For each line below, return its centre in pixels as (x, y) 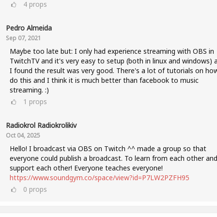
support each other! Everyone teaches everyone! (86, 168)
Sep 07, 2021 (23, 38)
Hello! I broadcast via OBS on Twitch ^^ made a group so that (108, 148)
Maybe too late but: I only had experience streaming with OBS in (112, 51)
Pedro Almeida (29, 28)
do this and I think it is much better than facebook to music (104, 80)
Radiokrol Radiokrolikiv (41, 125)
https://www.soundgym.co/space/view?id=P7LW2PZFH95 (99, 178)
